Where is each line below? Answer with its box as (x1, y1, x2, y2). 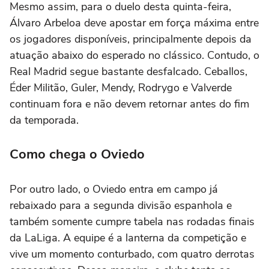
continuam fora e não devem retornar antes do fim (10, 96, 249, 111)
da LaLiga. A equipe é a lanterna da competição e (10, 230, 246, 245)
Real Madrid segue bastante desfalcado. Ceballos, (10, 64, 247, 79)
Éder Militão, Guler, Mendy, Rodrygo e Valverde (10, 80, 232, 95)
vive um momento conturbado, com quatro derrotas (10, 246, 255, 261)
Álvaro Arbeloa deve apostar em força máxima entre (10, 15, 259, 30)
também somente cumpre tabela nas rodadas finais (10, 214, 255, 229)
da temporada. (10, 112, 79, 127)
